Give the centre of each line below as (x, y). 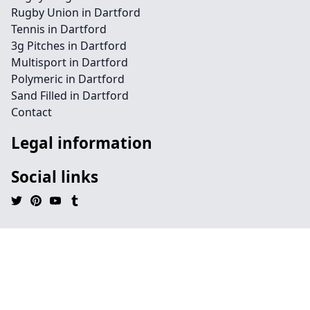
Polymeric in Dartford (68, 79)
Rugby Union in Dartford (76, 12)
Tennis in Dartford (59, 29)
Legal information (82, 143)
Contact (31, 112)
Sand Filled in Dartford (70, 95)
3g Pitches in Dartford (69, 46)
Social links (55, 177)
